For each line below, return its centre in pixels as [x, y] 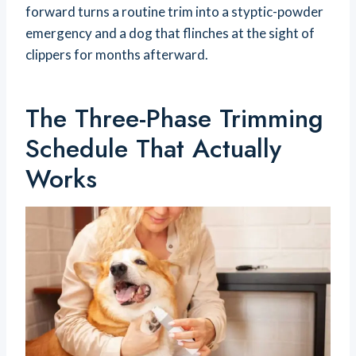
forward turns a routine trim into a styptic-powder [174, 12]
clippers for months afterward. [117, 55]
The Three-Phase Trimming [174, 119]
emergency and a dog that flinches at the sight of [170, 33]
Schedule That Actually [153, 149]
